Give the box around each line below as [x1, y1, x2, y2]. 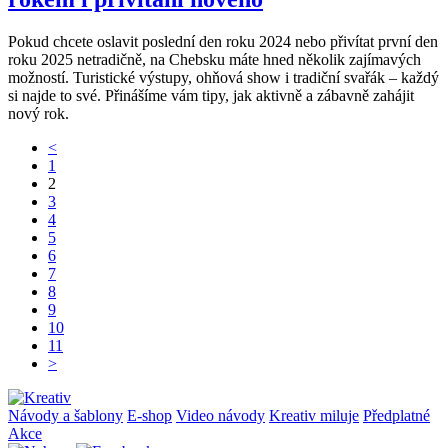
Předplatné [363, 407, 430, 425]
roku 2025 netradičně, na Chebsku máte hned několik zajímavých [8, 51, 421, 69]
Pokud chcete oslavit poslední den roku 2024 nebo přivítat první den [8, 33, 438, 51]
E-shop [127, 407, 172, 425]
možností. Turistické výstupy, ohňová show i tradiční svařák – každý [8, 69, 439, 87]
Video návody [176, 407, 265, 425]
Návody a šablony [8, 407, 123, 425]
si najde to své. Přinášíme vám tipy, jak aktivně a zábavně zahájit [8, 87, 414, 105]
